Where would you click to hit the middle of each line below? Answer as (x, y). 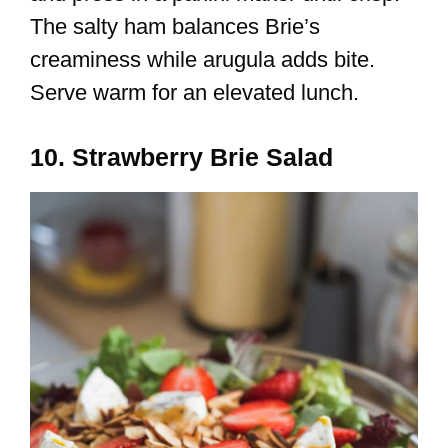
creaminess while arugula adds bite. (202, 60)
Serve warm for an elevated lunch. (194, 93)
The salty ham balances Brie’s (175, 27)
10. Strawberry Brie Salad (181, 157)
